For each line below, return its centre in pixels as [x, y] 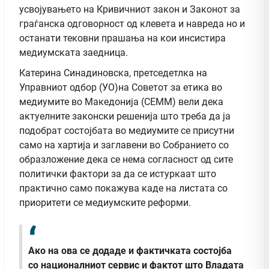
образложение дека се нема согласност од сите [126, 159]
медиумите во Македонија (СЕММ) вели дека [121, 101]
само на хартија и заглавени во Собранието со [124, 145]
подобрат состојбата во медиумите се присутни [127, 130]
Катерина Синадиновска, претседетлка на [113, 73]
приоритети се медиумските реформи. [105, 202]
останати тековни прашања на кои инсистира [122, 38]
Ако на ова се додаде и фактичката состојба [130, 251]
